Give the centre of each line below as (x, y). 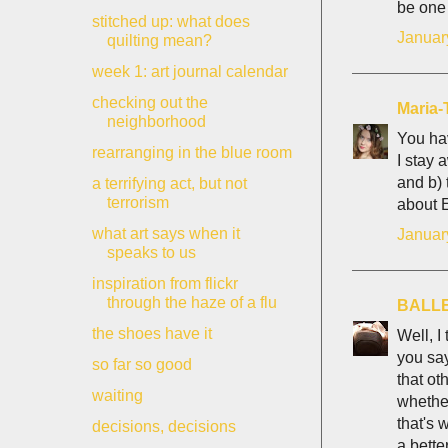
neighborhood (156, 121)
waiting (117, 395)
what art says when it (165, 233)
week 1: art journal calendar (189, 71)
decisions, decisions (163, 426)
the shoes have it (151, 333)
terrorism (137, 202)
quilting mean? (159, 40)
